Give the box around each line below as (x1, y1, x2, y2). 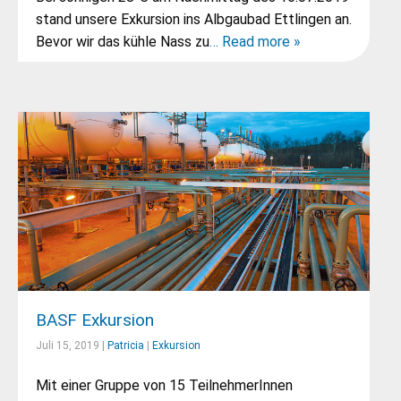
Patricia (107, 339, 144, 352)
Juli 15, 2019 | (36, 339, 107, 352)
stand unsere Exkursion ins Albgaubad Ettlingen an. (36, 11, 352, 28)
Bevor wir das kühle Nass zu (36, 33, 209, 50)
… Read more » (209, 33, 301, 50)
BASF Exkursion (36, 310, 154, 330)
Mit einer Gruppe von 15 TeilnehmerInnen (36, 377, 293, 394)
